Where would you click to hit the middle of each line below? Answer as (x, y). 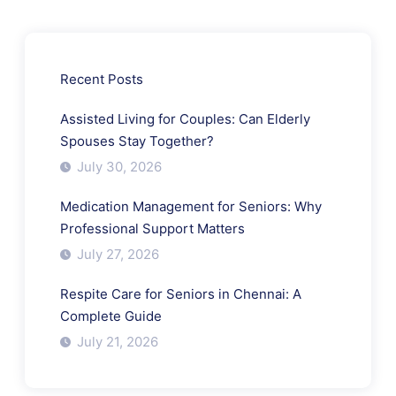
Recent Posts (102, 80)
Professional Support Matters (152, 229)
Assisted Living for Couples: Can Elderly (185, 119)
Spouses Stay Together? (137, 141)
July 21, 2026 (116, 342)
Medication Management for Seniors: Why (191, 207)
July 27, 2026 (116, 255)
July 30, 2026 (118, 167)
